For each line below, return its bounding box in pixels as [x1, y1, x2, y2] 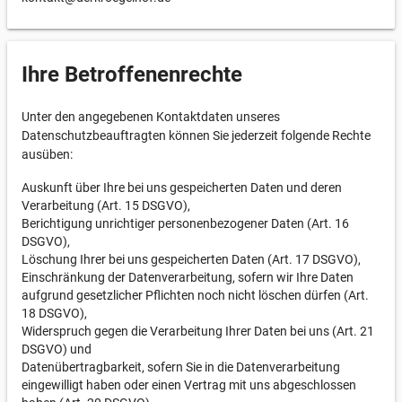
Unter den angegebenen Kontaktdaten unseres [22, 109, 280, 124]
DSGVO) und [22, 342, 92, 356]
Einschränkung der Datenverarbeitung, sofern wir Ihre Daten [22, 270, 354, 284]
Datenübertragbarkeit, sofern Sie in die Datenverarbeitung [22, 360, 340, 374]
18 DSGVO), [22, 306, 87, 320]
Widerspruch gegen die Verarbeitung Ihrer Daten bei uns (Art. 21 [22, 324, 374, 338]
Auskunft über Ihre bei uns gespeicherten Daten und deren [22, 180, 342, 195]
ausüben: [22, 147, 73, 162]
